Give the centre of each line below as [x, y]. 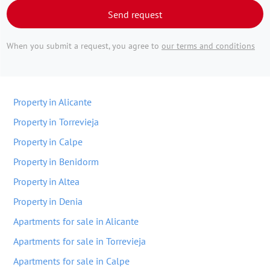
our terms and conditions [208, 46]
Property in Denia [48, 201]
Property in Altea [46, 181]
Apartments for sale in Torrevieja [80, 241]
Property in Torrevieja [56, 122]
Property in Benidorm [56, 162]
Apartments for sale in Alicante [76, 221]
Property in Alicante [52, 102]
